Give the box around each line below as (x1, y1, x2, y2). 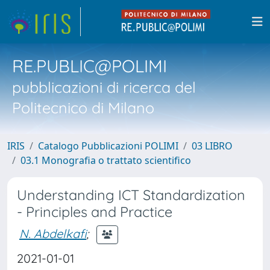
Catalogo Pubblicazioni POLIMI (38, 139, 178, 152)
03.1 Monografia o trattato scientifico (20, 154, 191, 167)
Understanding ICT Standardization (17, 186, 245, 204)
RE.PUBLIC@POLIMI (12, 55, 167, 77)
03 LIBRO (192, 139, 233, 152)
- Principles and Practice (17, 203, 172, 221)
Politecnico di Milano (12, 98, 154, 117)
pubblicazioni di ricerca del (12, 78, 196, 96)
